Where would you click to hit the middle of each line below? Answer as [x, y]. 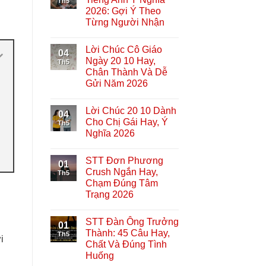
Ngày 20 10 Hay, [120, 61]
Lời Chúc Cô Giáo [123, 49]
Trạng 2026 [109, 194]
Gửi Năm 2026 [116, 83]
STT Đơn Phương [124, 160]
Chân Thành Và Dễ [126, 72]
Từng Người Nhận [125, 22]
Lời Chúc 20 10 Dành [131, 110]
